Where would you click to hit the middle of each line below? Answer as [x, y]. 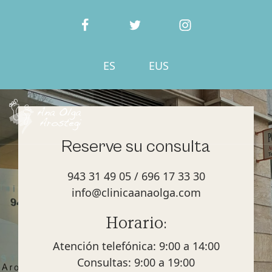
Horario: [136, 223]
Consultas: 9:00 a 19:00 [136, 262]
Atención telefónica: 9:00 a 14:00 [136, 246]
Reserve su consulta [136, 147]
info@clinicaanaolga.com [136, 192]
